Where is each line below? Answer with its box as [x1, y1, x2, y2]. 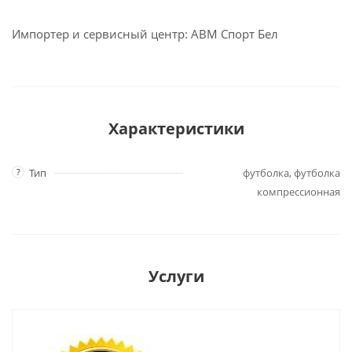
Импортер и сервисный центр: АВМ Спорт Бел [12, 26, 278, 42]
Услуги [148, 266, 204, 287]
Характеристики [108, 118, 244, 139]
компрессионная [257, 185, 340, 199]
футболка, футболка [243, 166, 340, 180]
